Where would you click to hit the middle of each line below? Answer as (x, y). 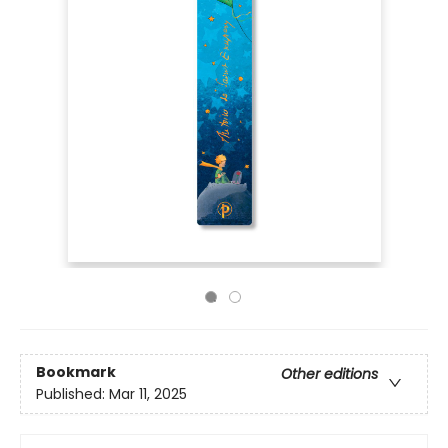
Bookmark (76, 372)
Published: (72, 394)
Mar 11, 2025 (148, 394)
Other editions (329, 374)
